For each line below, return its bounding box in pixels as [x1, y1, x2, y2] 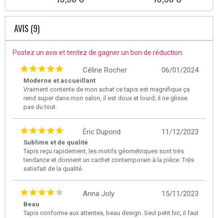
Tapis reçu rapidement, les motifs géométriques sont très [23, 147, 184, 155]
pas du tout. [23, 103, 57, 110]
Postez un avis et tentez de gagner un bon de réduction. [13, 48, 183, 56]
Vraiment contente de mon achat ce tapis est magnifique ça [23, 85, 190, 93]
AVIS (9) [14, 21, 40, 35]
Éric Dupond [83, 127, 121, 136]
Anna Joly [83, 189, 114, 198]
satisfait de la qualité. [23, 164, 83, 172]
